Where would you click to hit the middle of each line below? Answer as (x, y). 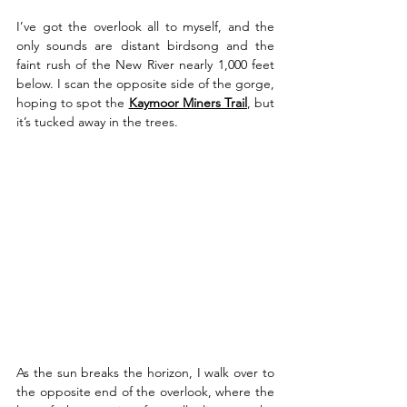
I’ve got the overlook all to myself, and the (145, 27)
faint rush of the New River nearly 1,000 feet (145, 65)
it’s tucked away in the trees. (97, 122)
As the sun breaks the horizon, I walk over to (145, 373)
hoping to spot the (73, 103)
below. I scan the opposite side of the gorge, (145, 84)
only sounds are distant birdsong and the (145, 46)
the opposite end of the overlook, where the (145, 392)
